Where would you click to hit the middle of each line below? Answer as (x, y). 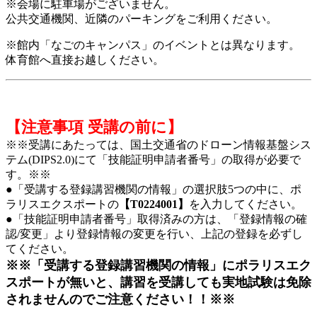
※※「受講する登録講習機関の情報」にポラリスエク (158, 265)
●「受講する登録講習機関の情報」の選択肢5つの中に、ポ (154, 189)
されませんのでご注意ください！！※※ (120, 299)
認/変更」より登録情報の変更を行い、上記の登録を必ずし (154, 234)
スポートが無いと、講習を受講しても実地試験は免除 (158, 282)
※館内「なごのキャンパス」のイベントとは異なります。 (158, 45)
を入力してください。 (246, 204)
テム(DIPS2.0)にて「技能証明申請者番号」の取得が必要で (153, 159)
